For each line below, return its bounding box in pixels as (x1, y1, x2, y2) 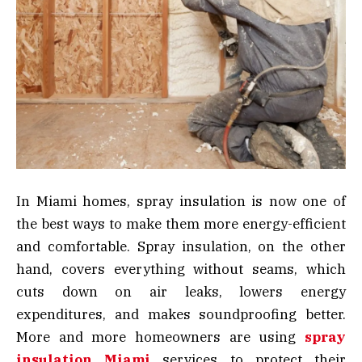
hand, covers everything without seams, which (16, 260, 346, 279)
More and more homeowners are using (16, 328, 305, 347)
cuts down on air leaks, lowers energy (16, 283, 346, 301)
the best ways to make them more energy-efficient (16, 215, 346, 234)
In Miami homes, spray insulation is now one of (16, 192, 346, 211)
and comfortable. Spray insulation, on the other (16, 238, 346, 256)
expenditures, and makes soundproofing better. (16, 305, 346, 324)
